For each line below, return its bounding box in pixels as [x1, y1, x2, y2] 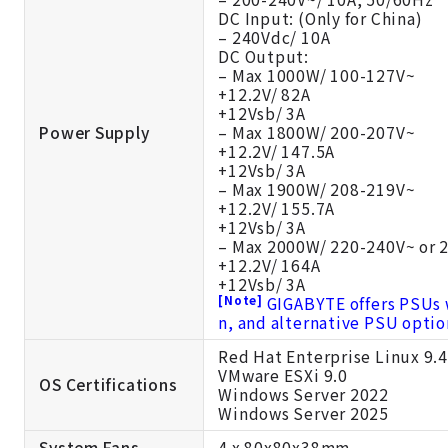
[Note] [218, 290, 267, 308]
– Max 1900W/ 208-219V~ [218, 178, 416, 201]
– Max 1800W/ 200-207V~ [218, 121, 416, 144]
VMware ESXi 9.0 [218, 364, 348, 387]
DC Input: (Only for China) [218, 7, 423, 30]
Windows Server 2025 [218, 402, 389, 425]
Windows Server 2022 [218, 383, 389, 406]
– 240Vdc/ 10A [218, 26, 331, 49]
